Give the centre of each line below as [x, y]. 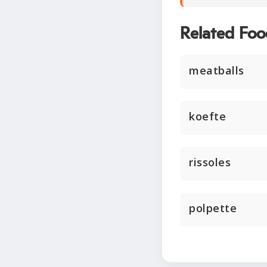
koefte [207, 116]
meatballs [217, 70]
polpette [213, 208]
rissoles [210, 162]
